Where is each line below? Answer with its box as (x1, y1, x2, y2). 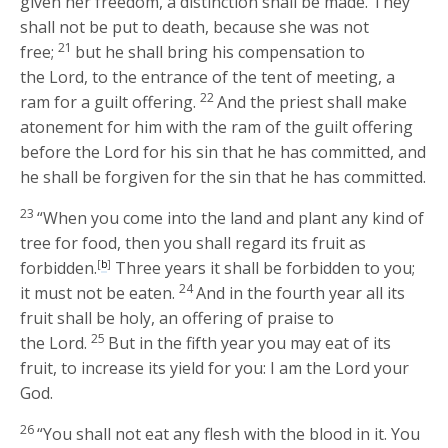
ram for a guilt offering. (20, 91, 197, 114)
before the (20, 141, 105, 164)
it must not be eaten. (20, 282, 176, 305)
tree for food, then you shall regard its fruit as (20, 232, 367, 255)
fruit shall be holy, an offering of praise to (20, 307, 335, 330)
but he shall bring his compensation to (75, 41, 366, 64)
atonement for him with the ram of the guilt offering (20, 116, 414, 139)
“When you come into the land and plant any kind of (37, 207, 425, 230)
